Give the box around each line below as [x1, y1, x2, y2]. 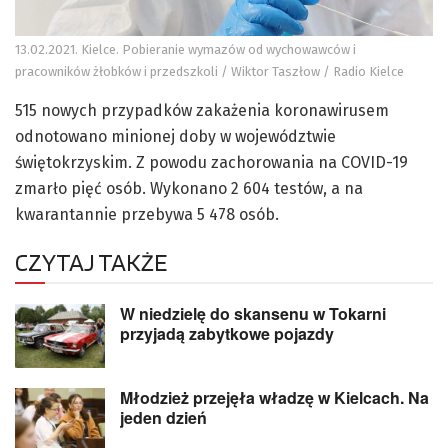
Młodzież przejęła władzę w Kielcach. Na [120, 386, 429, 410]
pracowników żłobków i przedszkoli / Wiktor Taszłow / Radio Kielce [15, 63, 404, 79]
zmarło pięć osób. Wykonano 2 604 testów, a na [15, 178, 363, 198]
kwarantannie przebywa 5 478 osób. [15, 204, 279, 224]
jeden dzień [120, 406, 207, 430]
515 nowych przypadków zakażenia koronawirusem [15, 100, 389, 120]
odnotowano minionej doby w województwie [15, 126, 336, 146]
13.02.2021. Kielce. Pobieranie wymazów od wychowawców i [15, 41, 356, 57]
